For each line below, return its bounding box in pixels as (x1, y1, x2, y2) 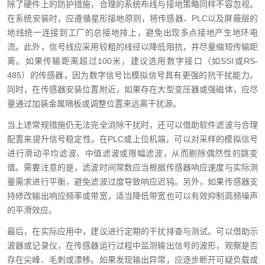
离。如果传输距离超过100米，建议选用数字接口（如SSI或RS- (7, 56, 258, 66)
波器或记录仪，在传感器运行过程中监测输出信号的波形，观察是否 (7, 241, 258, 250)
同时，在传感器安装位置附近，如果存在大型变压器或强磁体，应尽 (7, 85, 258, 94)
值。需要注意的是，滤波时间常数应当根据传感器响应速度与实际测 (7, 163, 258, 172)
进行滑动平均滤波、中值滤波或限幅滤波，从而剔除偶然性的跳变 (7, 148, 258, 158)
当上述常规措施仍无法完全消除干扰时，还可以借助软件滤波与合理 (7, 120, 258, 130)
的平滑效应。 (7, 205, 57, 215)
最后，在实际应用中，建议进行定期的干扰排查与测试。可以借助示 (7, 227, 258, 236)
